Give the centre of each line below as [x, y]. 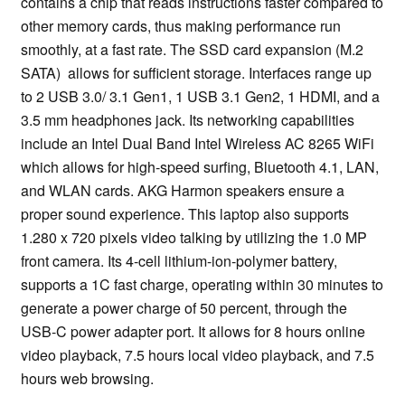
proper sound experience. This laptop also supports [185, 214]
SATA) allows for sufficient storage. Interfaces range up [196, 73]
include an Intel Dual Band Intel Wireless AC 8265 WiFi [198, 144]
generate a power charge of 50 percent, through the [184, 308]
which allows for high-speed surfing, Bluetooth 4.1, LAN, [200, 167]
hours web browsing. [87, 379]
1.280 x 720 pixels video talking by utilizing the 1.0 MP [194, 238]
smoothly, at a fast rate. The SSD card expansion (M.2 [192, 50]
